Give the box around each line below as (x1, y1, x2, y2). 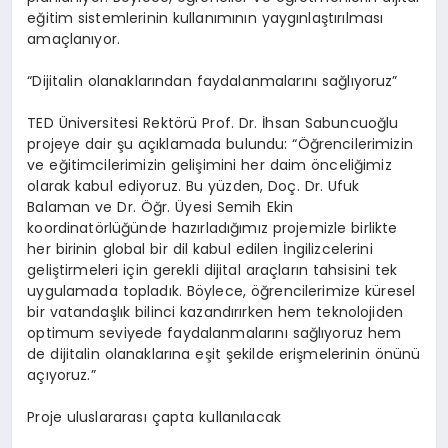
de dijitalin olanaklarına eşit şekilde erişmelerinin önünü (27, 344, 421, 365)
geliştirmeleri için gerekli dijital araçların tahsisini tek (27, 260, 398, 281)
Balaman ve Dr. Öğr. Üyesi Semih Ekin (27, 197, 294, 218)
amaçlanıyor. (27, 29, 121, 50)
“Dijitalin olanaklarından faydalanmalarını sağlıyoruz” (27, 71, 398, 92)
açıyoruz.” (27, 365, 96, 386)
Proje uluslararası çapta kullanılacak (27, 407, 282, 428)
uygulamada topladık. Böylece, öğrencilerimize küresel (27, 281, 416, 302)
